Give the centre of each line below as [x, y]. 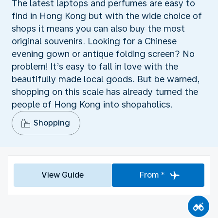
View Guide [63, 175]
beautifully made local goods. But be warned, [106, 79]
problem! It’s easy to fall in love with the [95, 66]
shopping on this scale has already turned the [105, 91]
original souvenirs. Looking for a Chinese [94, 41]
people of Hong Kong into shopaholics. [92, 104]
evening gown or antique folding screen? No [103, 54]
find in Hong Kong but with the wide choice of [107, 16]
